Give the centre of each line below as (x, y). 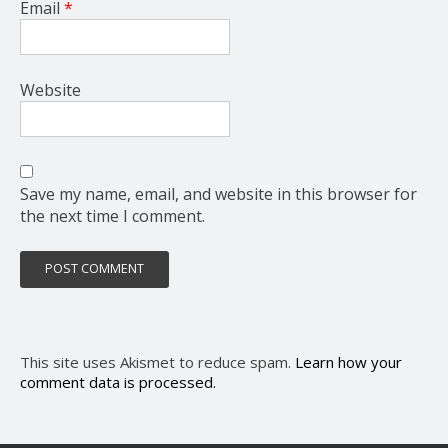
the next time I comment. (112, 215)
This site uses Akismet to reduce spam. (157, 361)
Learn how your (348, 361)
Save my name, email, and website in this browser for (218, 193)
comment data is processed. (118, 381)
